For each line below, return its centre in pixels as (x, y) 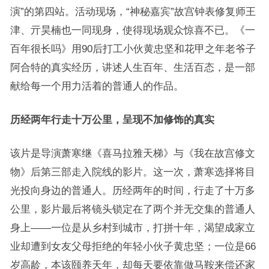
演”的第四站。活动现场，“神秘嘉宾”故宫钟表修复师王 (133, 11)
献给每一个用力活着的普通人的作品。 (97, 86)
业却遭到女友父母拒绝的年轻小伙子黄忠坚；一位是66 (133, 246)
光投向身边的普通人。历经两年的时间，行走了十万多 (132, 190)
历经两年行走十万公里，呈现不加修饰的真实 (112, 119)
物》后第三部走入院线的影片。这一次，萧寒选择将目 (132, 172)
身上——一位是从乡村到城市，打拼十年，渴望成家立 (132, 228)
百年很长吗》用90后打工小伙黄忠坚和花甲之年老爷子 (133, 49)
